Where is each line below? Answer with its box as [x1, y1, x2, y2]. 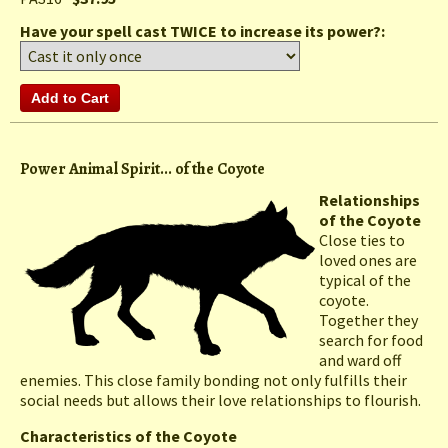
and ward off [319, 350, 401, 371]
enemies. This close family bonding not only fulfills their [20, 370, 407, 391]
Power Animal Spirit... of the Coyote [20, 158, 265, 181]
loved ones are [319, 250, 417, 271]
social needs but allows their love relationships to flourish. [20, 390, 421, 411]
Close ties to [319, 230, 405, 251]
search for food [319, 330, 423, 351]
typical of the [319, 270, 411, 291]
